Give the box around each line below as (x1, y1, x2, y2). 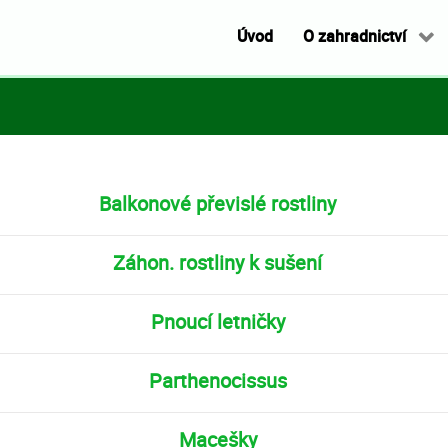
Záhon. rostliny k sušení (113, 249, 323, 276)
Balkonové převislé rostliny (99, 190, 337, 217)
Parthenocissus (148, 367, 287, 394)
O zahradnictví (303, 24, 407, 47)
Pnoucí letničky (150, 308, 285, 335)
